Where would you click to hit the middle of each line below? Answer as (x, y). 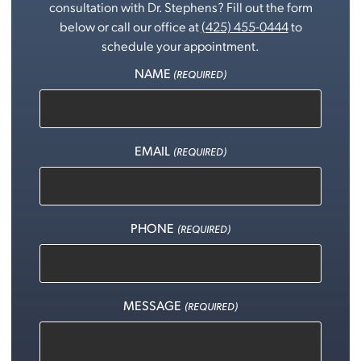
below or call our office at (130, 26)
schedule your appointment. (180, 45)
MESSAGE (153, 305)
